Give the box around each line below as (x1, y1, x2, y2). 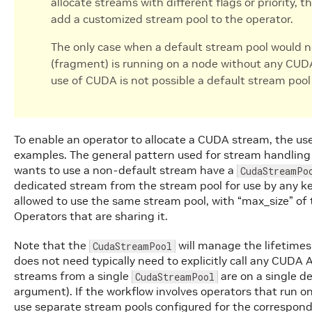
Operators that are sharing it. (14, 209, 168, 223)
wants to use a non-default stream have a (14, 163, 237, 177)
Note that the (14, 238, 89, 252)
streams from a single (14, 269, 132, 283)
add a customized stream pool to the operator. (51, 12, 293, 26)
